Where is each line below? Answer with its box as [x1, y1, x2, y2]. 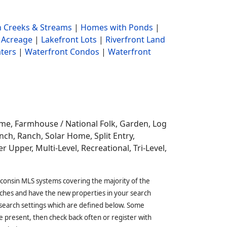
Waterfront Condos [25, 46, 99, 57]
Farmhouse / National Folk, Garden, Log [15, 118, 167, 129]
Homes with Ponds [80, 22, 153, 33]
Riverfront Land [105, 34, 165, 45]
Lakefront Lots [41, 34, 97, 45]
